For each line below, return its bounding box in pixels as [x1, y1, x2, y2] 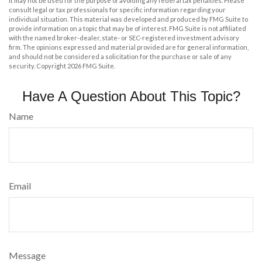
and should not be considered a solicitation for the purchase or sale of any [9, 52, 232, 60]
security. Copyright [9, 61, 67, 70]
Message [9, 249, 46, 261]
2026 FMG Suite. [67, 61, 115, 70]
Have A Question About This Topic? [22, 88, 240, 104]
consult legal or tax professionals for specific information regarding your [9, 5, 226, 13]
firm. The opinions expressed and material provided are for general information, [9, 43, 249, 51]
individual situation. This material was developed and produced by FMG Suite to [9, 15, 248, 23]
